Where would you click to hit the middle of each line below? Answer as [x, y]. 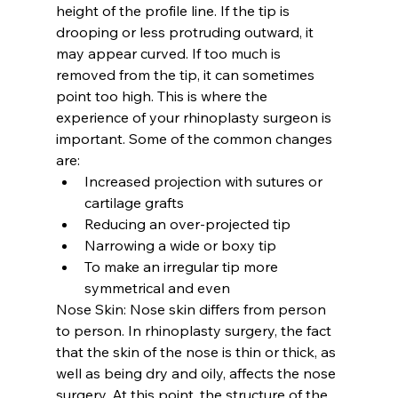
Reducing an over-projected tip [187, 223]
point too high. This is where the [163, 96]
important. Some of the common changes [195, 138]
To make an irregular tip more [183, 266]
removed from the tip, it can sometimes [187, 74]
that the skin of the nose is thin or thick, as [197, 351]
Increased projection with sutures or [205, 181]
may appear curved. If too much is [170, 53]
